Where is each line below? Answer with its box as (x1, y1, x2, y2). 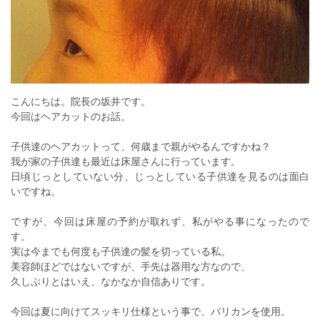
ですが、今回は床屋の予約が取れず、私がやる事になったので (11, 216, 309, 227)
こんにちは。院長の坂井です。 (11, 96, 151, 107)
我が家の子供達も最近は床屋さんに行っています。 (11, 156, 241, 167)
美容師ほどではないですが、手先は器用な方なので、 (11, 261, 251, 272)
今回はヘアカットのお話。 (11, 111, 131, 122)
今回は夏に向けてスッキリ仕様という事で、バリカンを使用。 (11, 306, 291, 317)
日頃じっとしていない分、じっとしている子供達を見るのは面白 (11, 171, 309, 182)
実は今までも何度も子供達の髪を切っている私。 (11, 246, 231, 257)
